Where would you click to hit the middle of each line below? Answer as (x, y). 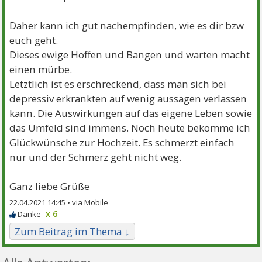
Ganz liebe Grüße (50, 186)
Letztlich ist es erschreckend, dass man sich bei (118, 84)
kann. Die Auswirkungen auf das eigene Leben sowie (131, 113)
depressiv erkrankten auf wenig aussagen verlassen (128, 98)
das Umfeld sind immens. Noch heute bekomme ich (130, 127)
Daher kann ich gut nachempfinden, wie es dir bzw (127, 25)
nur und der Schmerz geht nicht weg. (96, 157)
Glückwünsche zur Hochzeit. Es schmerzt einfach (122, 142)
